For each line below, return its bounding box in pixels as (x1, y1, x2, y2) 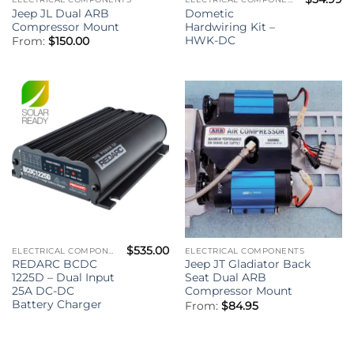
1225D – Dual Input (11, 271, 115, 284)
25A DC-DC (11, 284, 74, 298)
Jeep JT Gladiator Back (184, 258, 311, 271)
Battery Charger (11, 298, 102, 311)
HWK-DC (184, 33, 235, 47)
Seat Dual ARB (184, 271, 266, 284)
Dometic (184, 6, 234, 20)
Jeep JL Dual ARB (11, 6, 109, 20)
